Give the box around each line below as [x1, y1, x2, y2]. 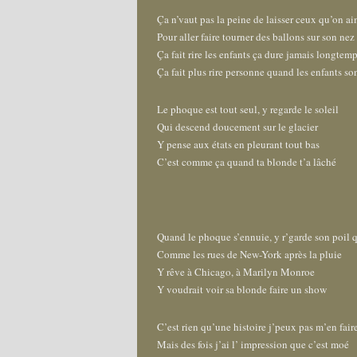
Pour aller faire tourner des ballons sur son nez [157, 29, 355, 44]
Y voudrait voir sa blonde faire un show [157, 282, 327, 296]
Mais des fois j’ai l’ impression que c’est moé [157, 337, 349, 351]
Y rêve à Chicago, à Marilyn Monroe [157, 265, 315, 279]
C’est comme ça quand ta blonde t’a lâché [157, 155, 336, 169]
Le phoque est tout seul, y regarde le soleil [157, 102, 339, 116]
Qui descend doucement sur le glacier [157, 120, 318, 134]
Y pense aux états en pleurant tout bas [157, 137, 320, 151]
